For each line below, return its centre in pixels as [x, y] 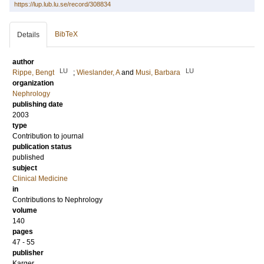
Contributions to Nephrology [57, 200]
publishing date [38, 105]
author [23, 62]
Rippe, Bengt [33, 73]
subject [25, 168]
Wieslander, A [98, 73]
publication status [42, 147]
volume [25, 211]
